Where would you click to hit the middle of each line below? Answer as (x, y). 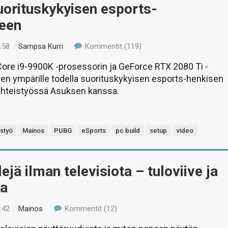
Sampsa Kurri (41, 46)
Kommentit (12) (90, 209)
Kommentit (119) (112, 46)
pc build (128, 131)
